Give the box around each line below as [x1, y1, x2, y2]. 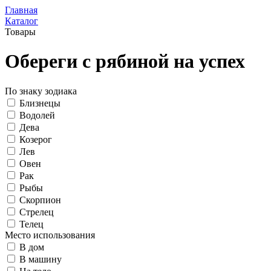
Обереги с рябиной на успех [5, 50, 245, 73]
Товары [5, 27, 36, 37]
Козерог [19, 134, 52, 145]
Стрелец [19, 206, 54, 217]
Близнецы [19, 97, 60, 108]
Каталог [5, 16, 38, 26]
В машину [19, 253, 62, 264]
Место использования [5, 229, 95, 240]
